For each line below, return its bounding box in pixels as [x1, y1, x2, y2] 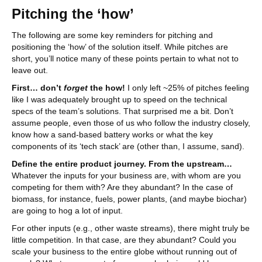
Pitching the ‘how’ [12, 6, 134, 22]
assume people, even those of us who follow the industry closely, [12, 118, 250, 127]
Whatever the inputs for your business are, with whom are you [12, 171, 241, 180]
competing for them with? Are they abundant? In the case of [12, 182, 233, 192]
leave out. [12, 65, 50, 75]
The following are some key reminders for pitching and [12, 30, 213, 40]
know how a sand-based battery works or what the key [12, 130, 213, 139]
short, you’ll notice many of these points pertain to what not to [12, 54, 239, 63]
